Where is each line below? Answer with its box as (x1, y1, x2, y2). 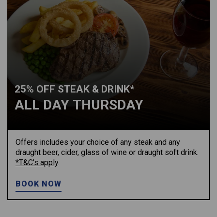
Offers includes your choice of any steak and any (15, 138, 180, 147)
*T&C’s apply (15, 158, 58, 167)
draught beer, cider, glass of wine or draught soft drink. (15, 148, 199, 157)
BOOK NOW (15, 179, 62, 188)
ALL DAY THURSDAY (15, 97, 143, 113)
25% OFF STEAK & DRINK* (15, 83, 135, 95)
